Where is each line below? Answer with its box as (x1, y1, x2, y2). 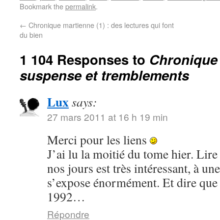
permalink (65, 1, 96, 11)
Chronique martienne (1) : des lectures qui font (27, 20, 174, 30)
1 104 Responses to (20, 50, 149, 69)
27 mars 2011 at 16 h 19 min (47, 110, 168, 123)
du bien (20, 29, 43, 40)
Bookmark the (20, 1, 65, 11)
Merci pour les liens (47, 131, 150, 148)
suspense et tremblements (20, 65, 189, 84)
